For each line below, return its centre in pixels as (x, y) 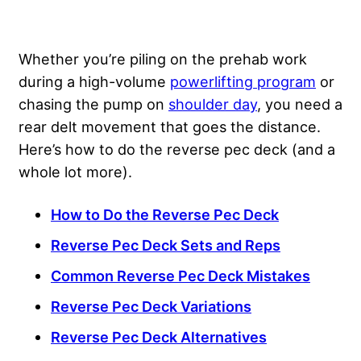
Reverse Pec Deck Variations (151, 307)
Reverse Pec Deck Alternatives (159, 337)
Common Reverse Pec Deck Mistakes (180, 276)
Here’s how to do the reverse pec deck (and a (177, 149)
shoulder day (213, 104)
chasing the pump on (93, 104)
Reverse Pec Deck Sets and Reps (166, 245)
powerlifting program (243, 82)
